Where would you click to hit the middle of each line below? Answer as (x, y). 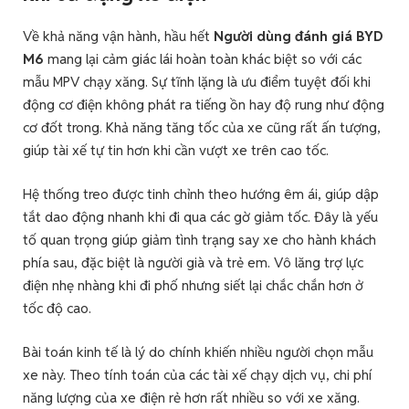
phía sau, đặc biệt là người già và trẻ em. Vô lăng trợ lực (193, 263)
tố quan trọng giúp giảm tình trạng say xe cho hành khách (199, 240)
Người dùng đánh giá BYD (298, 36)
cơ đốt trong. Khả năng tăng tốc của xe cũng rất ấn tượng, (202, 127)
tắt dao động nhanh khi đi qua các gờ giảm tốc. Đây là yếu (200, 217)
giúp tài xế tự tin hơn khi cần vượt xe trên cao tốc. (176, 150)
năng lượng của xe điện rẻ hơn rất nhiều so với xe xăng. (191, 398)
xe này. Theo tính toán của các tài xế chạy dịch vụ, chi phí (198, 375)
